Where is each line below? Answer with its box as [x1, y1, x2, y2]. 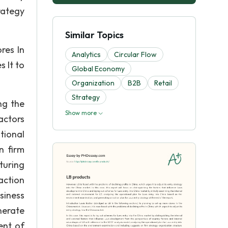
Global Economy [72, 64, 125, 73]
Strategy [72, 93, 100, 102]
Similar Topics [65, 29, 124, 41]
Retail [154, 78, 172, 88]
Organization [72, 78, 115, 88]
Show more [65, 109, 98, 117]
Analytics [72, 50, 101, 59]
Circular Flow [114, 50, 157, 59]
